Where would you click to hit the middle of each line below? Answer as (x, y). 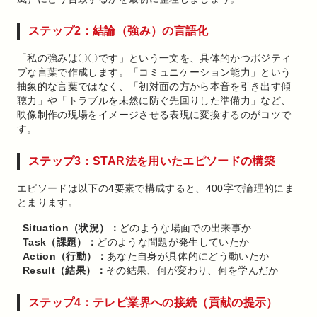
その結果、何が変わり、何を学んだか (192, 270)
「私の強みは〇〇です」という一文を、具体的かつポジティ (154, 58)
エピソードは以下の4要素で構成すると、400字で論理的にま (156, 188)
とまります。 (48, 202)
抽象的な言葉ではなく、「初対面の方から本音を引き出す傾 (154, 86)
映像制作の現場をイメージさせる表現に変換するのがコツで (154, 115)
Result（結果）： (64, 270)
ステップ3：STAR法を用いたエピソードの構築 (152, 161)
